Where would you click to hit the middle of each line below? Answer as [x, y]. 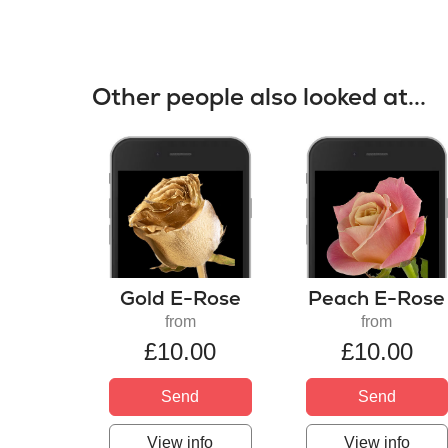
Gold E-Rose [180, 298]
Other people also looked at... [259, 96]
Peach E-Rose [377, 298]
